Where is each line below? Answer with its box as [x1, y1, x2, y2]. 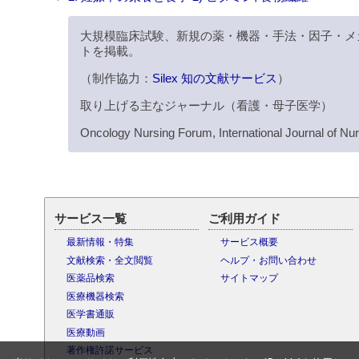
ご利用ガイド [208, 212, 280, 226]
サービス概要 [220, 236, 278, 248]
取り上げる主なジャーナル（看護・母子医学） [79, 99, 333, 113]
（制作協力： [79, 71, 152, 86]
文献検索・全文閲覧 [66, 254, 153, 266]
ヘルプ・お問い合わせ [220, 254, 317, 266]
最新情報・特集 [66, 236, 134, 248]
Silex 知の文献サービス [151, 71, 277, 86]
